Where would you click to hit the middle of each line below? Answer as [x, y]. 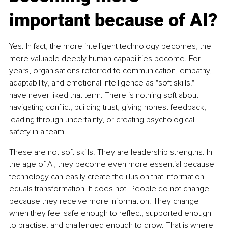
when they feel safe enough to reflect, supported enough [111, 213]
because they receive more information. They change [105, 201]
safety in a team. [38, 132]
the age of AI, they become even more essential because [113, 164]
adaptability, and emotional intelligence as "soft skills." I [105, 83]
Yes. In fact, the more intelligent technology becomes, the [111, 46]
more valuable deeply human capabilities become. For [106, 58]
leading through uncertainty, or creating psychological [103, 119]
